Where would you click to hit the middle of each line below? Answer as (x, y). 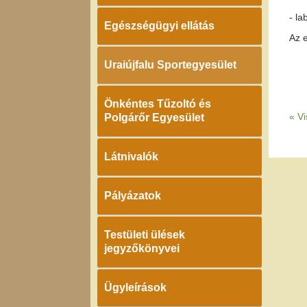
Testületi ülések (145, 235)
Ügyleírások (135, 287)
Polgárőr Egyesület (154, 118)
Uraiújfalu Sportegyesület (170, 65)
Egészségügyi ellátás (159, 26)
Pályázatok (133, 196)
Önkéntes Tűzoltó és (158, 104)
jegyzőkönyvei (142, 248)
